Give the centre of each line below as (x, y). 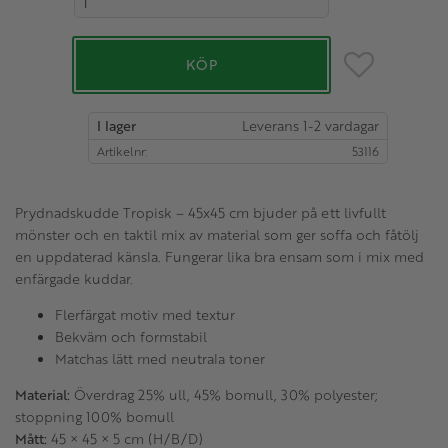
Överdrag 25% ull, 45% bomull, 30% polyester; (224, 394)
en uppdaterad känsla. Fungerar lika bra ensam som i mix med (219, 256)
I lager (116, 125)
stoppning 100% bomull (94, 416)
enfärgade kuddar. (74, 278)
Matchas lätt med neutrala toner (160, 358)
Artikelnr (121, 150)
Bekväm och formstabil (131, 336)
